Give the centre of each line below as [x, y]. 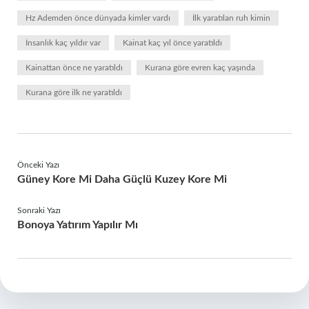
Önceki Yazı [38, 165]
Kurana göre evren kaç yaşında [200, 68]
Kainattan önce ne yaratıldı [74, 68]
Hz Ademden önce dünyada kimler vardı [98, 18]
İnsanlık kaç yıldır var [63, 43]
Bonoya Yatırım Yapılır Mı [78, 225]
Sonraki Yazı [39, 210]
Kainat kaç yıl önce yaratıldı [172, 43]
